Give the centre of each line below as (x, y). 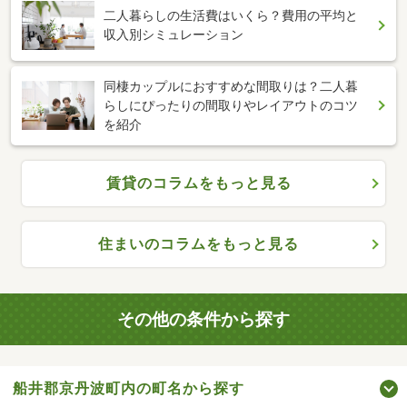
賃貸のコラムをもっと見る (199, 183)
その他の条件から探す (203, 320)
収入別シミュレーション (174, 34)
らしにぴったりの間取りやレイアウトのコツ (231, 105)
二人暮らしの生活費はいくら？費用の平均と (231, 15)
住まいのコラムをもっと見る (199, 243)
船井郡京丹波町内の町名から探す (129, 388)
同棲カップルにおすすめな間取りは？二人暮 (231, 86)
